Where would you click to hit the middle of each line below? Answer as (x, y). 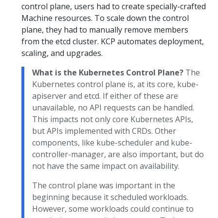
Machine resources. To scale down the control (105, 18)
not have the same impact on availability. (106, 166)
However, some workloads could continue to (113, 209)
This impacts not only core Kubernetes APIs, (113, 119)
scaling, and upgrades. (62, 53)
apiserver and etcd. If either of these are (105, 96)
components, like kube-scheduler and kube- (112, 143)
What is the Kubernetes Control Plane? (108, 73)
